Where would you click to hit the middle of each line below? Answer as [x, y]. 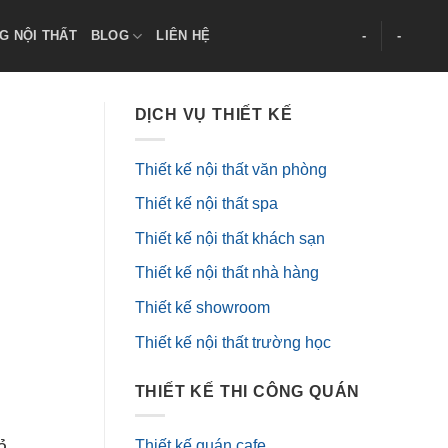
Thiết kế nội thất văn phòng [230, 169]
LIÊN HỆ [183, 35]
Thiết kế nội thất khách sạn [229, 238]
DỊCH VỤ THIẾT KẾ [213, 114]
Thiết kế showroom [202, 307]
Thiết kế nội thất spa [206, 204]
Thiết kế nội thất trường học [232, 342]
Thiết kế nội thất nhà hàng [226, 273]
